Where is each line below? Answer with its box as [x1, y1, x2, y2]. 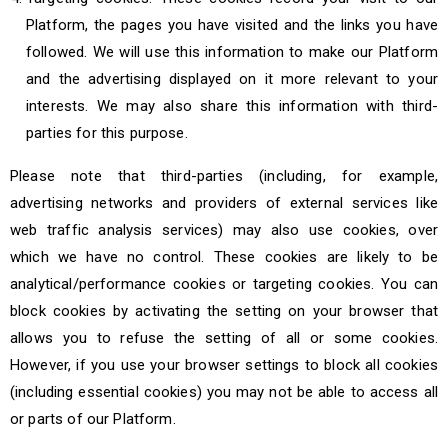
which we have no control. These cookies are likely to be [10, 248, 438, 266]
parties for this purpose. [26, 124, 188, 142]
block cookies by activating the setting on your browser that [10, 302, 438, 320]
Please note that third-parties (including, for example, [10, 167, 438, 185]
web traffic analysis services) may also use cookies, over [10, 221, 438, 239]
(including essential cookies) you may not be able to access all [10, 383, 438, 401]
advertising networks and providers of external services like [10, 194, 438, 212]
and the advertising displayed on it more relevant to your [26, 70, 438, 88]
